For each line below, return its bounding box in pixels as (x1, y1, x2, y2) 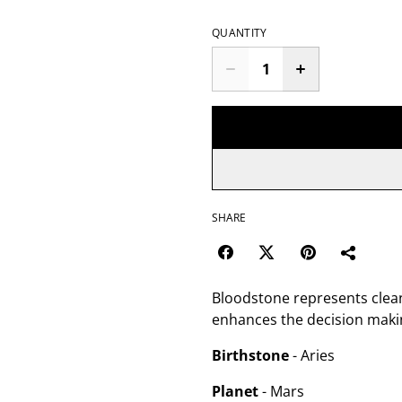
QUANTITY (212, 25, 267, 40)
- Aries (289, 345, 335, 365)
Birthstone (212, 345, 289, 365)
